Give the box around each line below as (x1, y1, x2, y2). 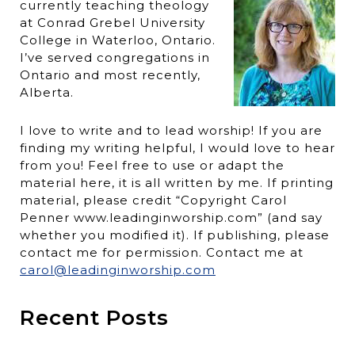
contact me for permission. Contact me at (20, 245, 303, 261)
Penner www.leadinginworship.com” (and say (20, 210, 323, 226)
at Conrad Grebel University (20, 15, 205, 31)
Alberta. (20, 85, 74, 101)
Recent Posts (20, 305, 169, 331)
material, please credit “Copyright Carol (20, 193, 287, 208)
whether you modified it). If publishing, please (20, 227, 330, 243)
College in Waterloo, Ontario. (20, 32, 216, 48)
